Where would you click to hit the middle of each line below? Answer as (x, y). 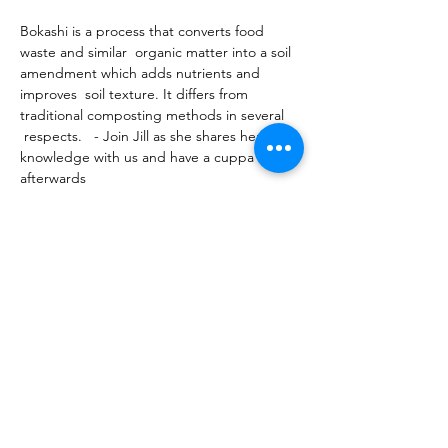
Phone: (36, 437)
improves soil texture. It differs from (136, 94)
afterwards (55, 178)
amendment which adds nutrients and (142, 73)
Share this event (102, 289)
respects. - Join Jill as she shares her (142, 136)
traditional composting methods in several (154, 115)
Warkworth (48, 419)
